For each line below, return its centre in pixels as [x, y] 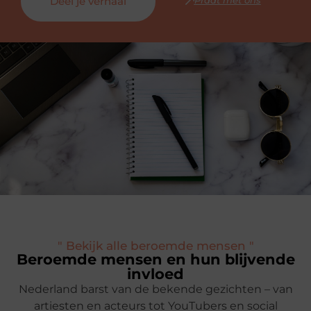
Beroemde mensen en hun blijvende [155, 259]
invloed [155, 274]
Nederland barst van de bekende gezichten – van [155, 289]
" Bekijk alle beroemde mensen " [155, 245]
